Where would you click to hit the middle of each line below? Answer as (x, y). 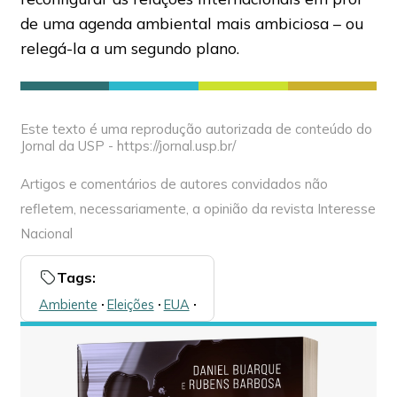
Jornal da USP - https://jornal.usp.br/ (128, 145)
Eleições (130, 304)
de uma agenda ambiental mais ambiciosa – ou (191, 23)
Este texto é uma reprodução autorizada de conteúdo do (196, 128)
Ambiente (68, 304)
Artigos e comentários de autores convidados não (174, 183)
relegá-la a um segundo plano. (129, 47)
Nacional (46, 233)
